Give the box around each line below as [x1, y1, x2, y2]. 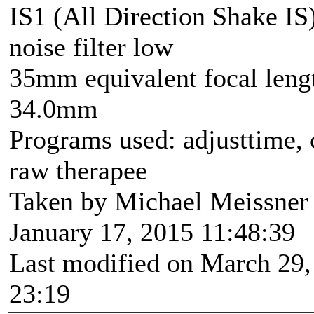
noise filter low [9, 32, 173, 62]
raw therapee [9, 155, 147, 185]
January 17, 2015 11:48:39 [9, 217, 295, 247]
